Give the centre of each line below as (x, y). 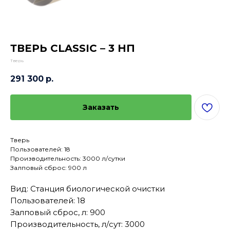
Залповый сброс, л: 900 (58, 213)
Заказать (101, 108)
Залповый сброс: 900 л (49, 168)
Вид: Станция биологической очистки (88, 189)
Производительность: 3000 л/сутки (68, 159)
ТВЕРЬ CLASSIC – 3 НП (73, 48)
